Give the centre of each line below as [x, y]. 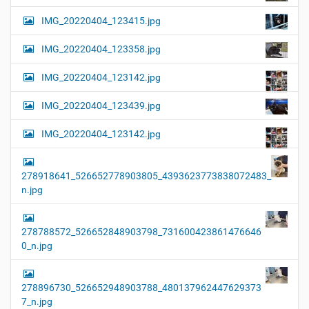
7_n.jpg [37, 302]
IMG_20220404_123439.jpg [101, 106]
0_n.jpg [37, 246]
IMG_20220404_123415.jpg [101, 21]
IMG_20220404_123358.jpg [101, 49]
